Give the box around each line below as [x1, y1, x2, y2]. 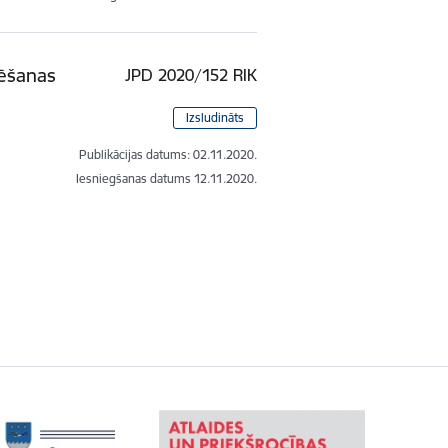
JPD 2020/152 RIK [125, 64, 258, 85]
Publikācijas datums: [79, 146, 191, 162]
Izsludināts [186, 109, 245, 125]
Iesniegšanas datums [76, 170, 192, 186]
